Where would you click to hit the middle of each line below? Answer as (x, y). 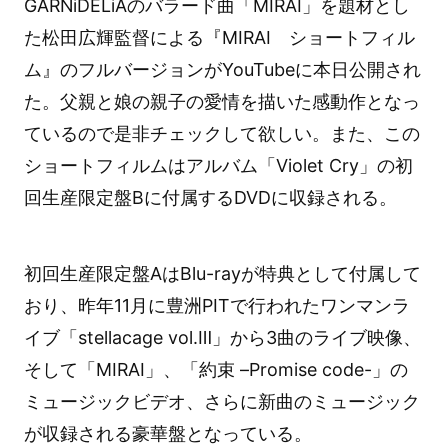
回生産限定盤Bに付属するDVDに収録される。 (210, 197)
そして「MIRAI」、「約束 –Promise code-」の (215, 370)
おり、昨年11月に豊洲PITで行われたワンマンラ (216, 306)
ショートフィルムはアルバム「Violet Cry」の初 (218, 165)
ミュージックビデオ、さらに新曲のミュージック (221, 402)
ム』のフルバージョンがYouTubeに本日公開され (222, 69)
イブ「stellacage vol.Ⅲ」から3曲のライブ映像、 (222, 338)
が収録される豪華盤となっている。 (167, 434)
